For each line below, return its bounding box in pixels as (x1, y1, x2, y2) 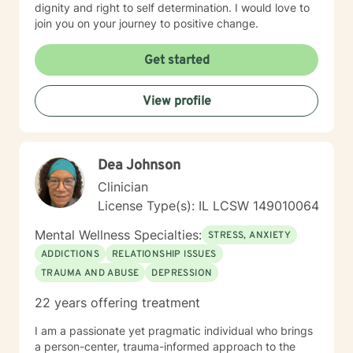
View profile (142, 94, 211, 110)
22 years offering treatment (35, 295, 200, 310)
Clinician (98, 179, 148, 195)
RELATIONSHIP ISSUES (112, 248, 217, 261)
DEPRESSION (151, 267, 213, 280)
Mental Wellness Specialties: (35, 227, 202, 243)
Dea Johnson (98, 157, 180, 175)
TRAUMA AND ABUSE (41, 267, 139, 280)
